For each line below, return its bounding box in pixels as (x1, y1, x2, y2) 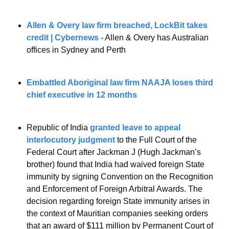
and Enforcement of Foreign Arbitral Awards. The (27, 185, 202, 194)
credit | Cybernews (27, 33, 99, 42)
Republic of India (27, 123, 90, 132)
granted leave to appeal (90, 123, 180, 132)
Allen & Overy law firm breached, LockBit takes (27, 21, 208, 30)
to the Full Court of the (115, 135, 197, 145)
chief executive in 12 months (27, 90, 137, 100)
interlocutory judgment (27, 135, 115, 145)
